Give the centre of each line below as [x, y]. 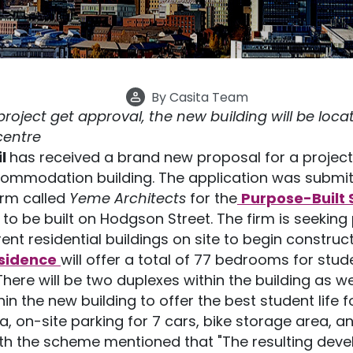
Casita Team [209, 97]
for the [212, 198]
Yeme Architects [128, 198]
